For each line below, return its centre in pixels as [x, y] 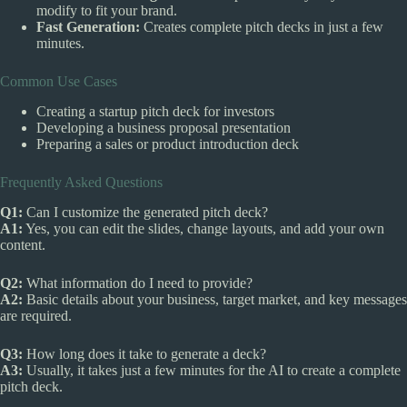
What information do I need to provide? [138, 283]
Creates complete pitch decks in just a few [262, 27]
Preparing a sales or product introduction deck [168, 144]
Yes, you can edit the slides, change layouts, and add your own [203, 228]
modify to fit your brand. [107, 11]
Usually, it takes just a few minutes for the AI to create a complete [212, 370]
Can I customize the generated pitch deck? [145, 212]
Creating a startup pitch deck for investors [155, 111]
